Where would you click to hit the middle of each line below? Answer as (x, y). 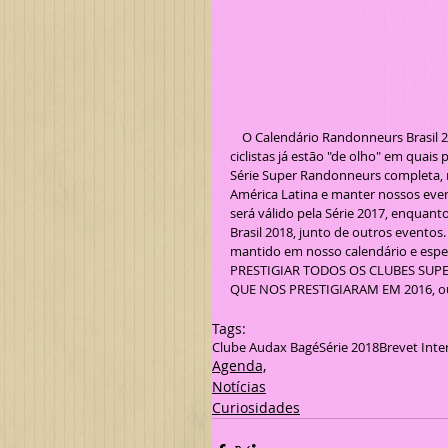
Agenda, (239, 365)
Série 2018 (349, 346)
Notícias (239, 386)
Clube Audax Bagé (265, 346)
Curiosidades (256, 407)
